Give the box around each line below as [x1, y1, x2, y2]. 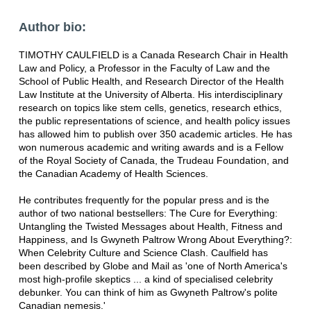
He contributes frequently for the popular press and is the [18, 194, 269, 206]
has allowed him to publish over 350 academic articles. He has [18, 128, 292, 140]
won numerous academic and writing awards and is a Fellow [18, 142, 283, 153]
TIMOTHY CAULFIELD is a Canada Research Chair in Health [18, 49, 288, 61]
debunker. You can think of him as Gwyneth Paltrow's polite [18, 287, 278, 299]
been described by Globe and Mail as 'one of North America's [18, 260, 287, 272]
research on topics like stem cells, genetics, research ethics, [18, 102, 282, 114]
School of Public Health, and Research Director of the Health [18, 76, 284, 87]
